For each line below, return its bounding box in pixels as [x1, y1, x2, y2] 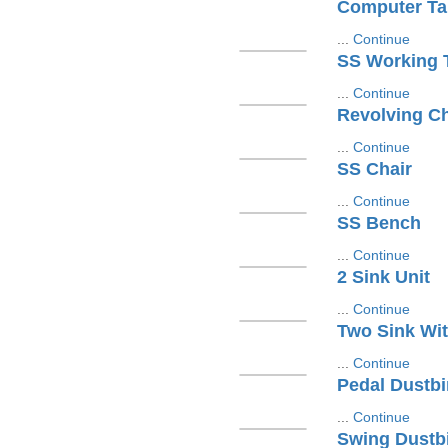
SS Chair [336, 159, 412, 179]
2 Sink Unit [336, 267, 430, 287]
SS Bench [336, 213, 421, 233]
